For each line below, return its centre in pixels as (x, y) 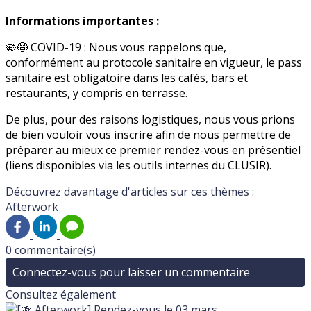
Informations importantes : (82, 21)
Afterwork (32, 207)
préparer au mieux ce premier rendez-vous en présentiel (153, 150)
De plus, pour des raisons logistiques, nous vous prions (150, 120)
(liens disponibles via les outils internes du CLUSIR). (138, 166)
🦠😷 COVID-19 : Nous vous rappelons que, (116, 48)
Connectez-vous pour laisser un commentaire (131, 272)
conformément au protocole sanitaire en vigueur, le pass (154, 63)
